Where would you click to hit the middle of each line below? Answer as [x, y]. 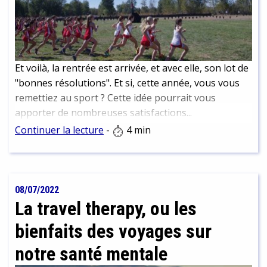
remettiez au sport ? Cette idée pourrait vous [115, 98]
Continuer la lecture [59, 130]
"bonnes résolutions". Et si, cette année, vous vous [127, 83]
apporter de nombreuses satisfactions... [103, 113]
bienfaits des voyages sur [113, 232]
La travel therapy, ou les [106, 209]
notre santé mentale [91, 254]
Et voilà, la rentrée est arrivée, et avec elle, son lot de [132, 68]
